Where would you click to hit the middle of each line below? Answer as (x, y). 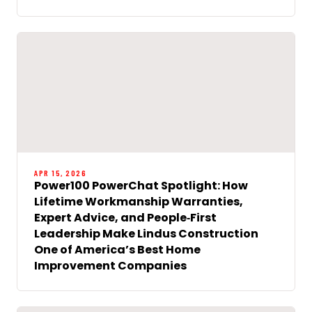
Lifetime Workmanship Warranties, (139, 201)
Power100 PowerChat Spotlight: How (141, 185)
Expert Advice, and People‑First (125, 217)
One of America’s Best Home (117, 249)
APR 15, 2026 (60, 172)
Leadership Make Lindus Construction (146, 233)
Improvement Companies (110, 265)
